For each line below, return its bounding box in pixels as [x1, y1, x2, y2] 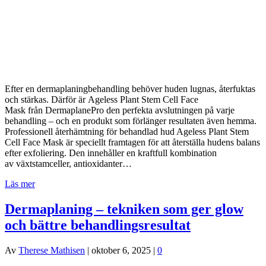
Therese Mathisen [18, 245, 85, 255]
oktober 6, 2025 [91, 245, 151, 255]
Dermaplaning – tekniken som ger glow [5, 201, 243, 217]
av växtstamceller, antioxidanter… [5, 158, 132, 169]
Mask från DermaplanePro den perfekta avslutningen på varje [5, 104, 235, 115]
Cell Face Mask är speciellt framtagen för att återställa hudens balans [5, 137, 260, 147]
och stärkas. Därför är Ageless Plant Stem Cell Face [5, 94, 198, 104]
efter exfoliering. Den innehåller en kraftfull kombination [5, 147, 217, 158]
